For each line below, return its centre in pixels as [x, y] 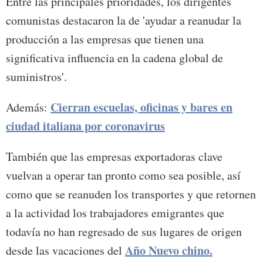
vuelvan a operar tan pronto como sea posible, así [123, 176]
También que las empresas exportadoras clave [114, 157]
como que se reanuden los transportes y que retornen [131, 194]
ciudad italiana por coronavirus [85, 126]
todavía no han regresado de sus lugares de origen [124, 232]
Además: [28, 107]
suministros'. [36, 77]
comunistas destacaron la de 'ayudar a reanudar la [124, 21]
